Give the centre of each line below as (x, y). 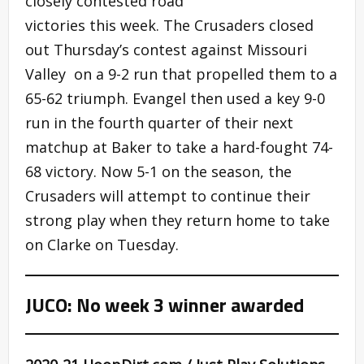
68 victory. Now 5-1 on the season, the (158, 172)
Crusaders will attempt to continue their (168, 196)
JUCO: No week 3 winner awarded (165, 305)
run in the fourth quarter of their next (159, 123)
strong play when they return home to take (178, 221)
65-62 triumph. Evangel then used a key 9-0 (175, 99)
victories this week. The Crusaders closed (169, 26)
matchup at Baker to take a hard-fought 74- (179, 147)
